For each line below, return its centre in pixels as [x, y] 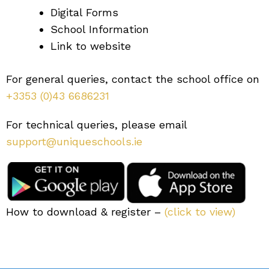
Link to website [91, 46]
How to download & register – [85, 211]
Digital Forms [84, 12]
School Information [100, 29]
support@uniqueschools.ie [74, 141]
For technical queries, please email [96, 125]
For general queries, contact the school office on [133, 79]
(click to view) [200, 211]
